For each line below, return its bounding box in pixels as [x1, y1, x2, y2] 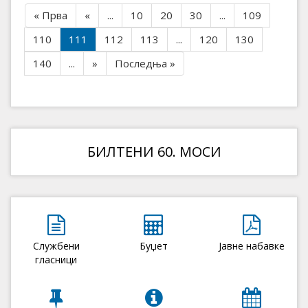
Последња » [115, 56, 175, 70]
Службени [32, 239, 80, 252]
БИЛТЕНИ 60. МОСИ [87, 142, 221, 161]
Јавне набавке [218, 239, 285, 252]
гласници [35, 252, 78, 266]
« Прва [34, 8, 67, 22]
